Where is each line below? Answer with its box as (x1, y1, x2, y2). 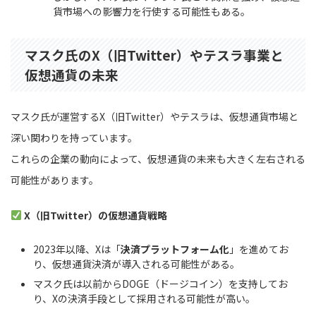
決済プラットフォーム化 (121, 242, 229, 257)
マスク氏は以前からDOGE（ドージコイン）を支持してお (33, 276, 288, 291)
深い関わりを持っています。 (11, 130, 138, 145)
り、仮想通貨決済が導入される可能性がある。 (33, 257, 240, 272)
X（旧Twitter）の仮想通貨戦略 (23, 207, 167, 222)
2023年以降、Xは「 (33, 242, 121, 257)
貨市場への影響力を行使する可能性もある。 (53, 4, 250, 18)
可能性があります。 (11, 172, 99, 187)
